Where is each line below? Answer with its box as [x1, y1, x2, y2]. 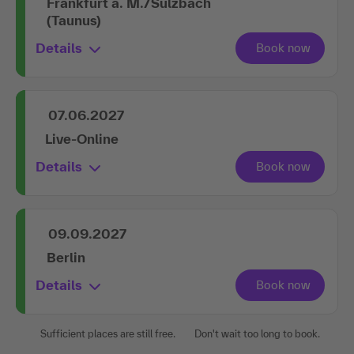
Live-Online [45, 130, 119, 146]
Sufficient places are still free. [40, 327, 175, 340]
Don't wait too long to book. [194, 327, 320, 340]
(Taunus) [47, 12, 101, 28]
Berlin [47, 249, 85, 265]
